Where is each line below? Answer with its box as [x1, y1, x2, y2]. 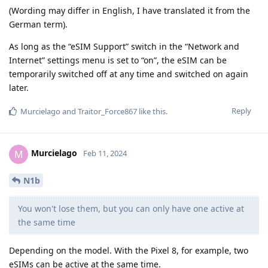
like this [137, 105, 166, 117]
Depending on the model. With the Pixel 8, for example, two [9, 245, 248, 257]
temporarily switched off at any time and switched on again [9, 68, 248, 80]
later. [9, 81, 29, 93]
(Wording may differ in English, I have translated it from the [9, 4, 250, 16]
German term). [9, 18, 68, 30]
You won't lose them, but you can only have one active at [18, 203, 244, 215]
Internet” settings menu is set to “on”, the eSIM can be [9, 54, 227, 66]
